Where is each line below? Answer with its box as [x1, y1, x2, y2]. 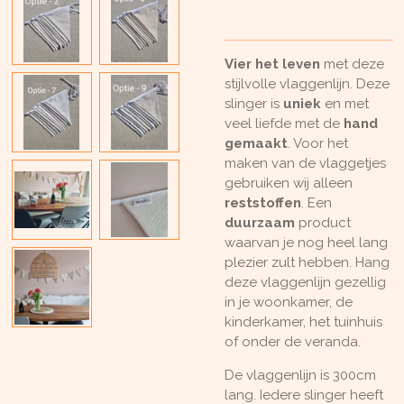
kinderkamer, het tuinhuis [225, 313, 382, 330]
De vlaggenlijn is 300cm [225, 366, 376, 383]
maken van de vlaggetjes [225, 154, 386, 171]
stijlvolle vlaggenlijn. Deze [225, 75, 390, 92]
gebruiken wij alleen [225, 174, 353, 191]
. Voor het [288, 134, 348, 151]
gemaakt [225, 134, 288, 151]
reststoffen [225, 194, 301, 211]
